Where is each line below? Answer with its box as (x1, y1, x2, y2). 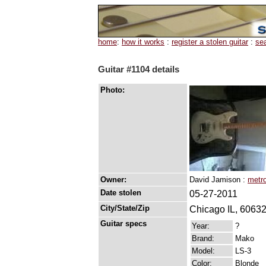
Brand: (192, 234, 214, 243)
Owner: (100, 175, 126, 185)
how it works (122, 37, 164, 46)
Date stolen (100, 188, 141, 198)
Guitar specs (100, 219, 147, 229)
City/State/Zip (100, 204, 150, 213)
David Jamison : (189, 175, 248, 185)
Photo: (100, 85, 125, 95)
